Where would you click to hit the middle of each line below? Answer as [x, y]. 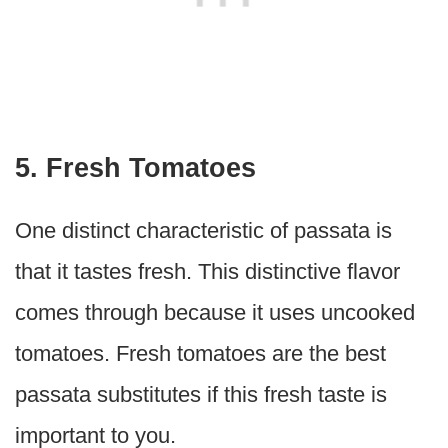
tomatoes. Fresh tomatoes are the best [200, 354]
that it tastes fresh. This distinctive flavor [207, 272]
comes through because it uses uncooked [215, 313]
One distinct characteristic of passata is [203, 231]
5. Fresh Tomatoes [135, 168]
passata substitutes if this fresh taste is [201, 395]
